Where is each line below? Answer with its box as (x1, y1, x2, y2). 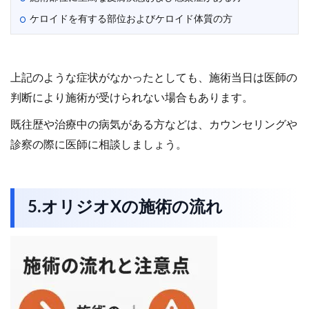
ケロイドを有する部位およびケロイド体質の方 (30, 14, 232, 25)
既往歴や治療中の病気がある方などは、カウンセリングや (10, 119, 297, 131)
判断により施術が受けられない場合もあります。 (10, 92, 253, 104)
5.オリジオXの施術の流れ (28, 199, 223, 217)
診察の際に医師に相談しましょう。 (10, 139, 187, 151)
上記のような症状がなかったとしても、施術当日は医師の (10, 72, 297, 84)
